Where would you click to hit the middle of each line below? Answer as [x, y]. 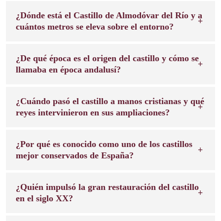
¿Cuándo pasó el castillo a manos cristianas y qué [110, 101]
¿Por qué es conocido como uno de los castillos [104, 144]
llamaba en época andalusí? [68, 69]
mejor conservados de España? [75, 155]
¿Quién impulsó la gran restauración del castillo [107, 187]
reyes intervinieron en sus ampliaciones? [93, 112]
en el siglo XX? [44, 198]
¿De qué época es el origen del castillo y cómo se [107, 58]
